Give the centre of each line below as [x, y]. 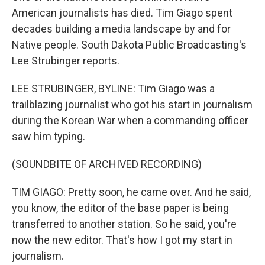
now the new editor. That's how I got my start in [122, 240]
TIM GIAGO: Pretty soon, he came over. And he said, [131, 192]
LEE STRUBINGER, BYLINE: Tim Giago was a [113, 88]
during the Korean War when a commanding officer [130, 120]
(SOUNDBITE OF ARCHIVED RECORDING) [107, 164]
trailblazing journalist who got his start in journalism [132, 104]
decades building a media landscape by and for [121, 29]
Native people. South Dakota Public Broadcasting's [129, 45]
